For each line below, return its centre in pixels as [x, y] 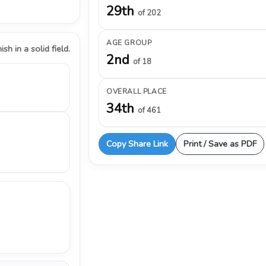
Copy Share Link [137, 144]
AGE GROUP [129, 43]
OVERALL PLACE [137, 91]
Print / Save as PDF [220, 144]
